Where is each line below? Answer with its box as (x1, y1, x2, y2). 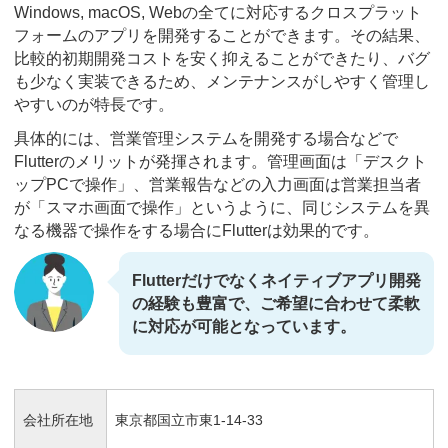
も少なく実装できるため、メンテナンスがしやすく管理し (14, 73, 430, 91)
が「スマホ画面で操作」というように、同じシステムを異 (14, 198, 430, 216)
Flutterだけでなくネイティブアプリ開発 (132, 272, 421, 290)
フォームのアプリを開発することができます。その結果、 (14, 27, 430, 45)
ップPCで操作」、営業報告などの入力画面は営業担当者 (14, 175, 421, 193)
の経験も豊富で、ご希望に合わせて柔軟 (132, 295, 420, 313)
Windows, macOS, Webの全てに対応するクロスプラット (14, 4, 422, 22)
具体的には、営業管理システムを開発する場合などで (14, 129, 398, 147)
